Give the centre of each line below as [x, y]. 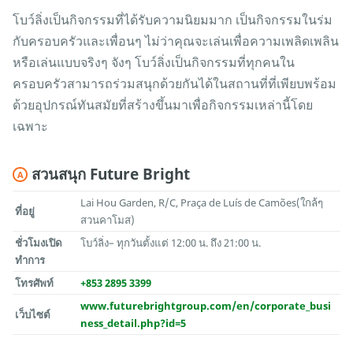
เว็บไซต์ [33, 315]
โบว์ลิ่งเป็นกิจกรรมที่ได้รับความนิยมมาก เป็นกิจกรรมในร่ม [173, 20]
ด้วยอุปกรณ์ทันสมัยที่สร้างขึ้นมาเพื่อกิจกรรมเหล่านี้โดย [163, 105]
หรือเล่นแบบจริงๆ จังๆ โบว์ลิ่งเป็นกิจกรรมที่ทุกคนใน [154, 63]
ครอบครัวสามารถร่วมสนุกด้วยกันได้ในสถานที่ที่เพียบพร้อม [175, 84]
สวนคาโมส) [108, 220]
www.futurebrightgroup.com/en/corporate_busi [206, 306]
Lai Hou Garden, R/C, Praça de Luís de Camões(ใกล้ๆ [202, 203]
